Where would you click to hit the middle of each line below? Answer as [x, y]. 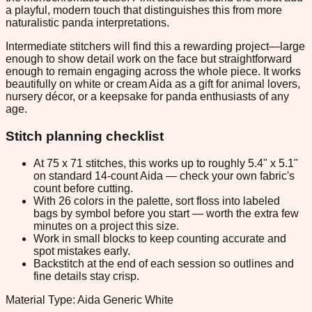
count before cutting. [83, 188]
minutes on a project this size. [106, 226]
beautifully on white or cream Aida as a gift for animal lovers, [153, 84]
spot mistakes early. [82, 251]
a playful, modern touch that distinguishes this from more [144, 10]
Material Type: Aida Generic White [89, 299]
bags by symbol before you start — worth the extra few [166, 213]
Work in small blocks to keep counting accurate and [160, 238]
